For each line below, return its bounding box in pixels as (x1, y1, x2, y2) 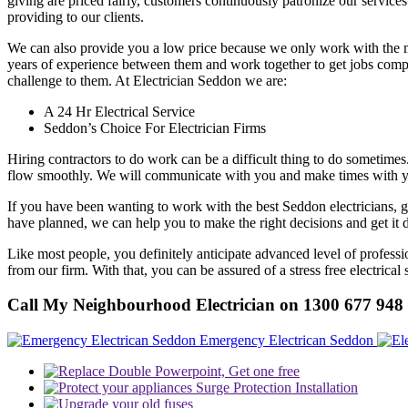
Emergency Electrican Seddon (199, 331, 373, 348)
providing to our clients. (7, 8, 144, 25)
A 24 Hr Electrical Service (44, 103, 195, 119)
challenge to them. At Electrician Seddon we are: (7, 72, 287, 88)
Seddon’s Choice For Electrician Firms (44, 119, 266, 136)
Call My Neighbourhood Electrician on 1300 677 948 (7, 295, 403, 315)
